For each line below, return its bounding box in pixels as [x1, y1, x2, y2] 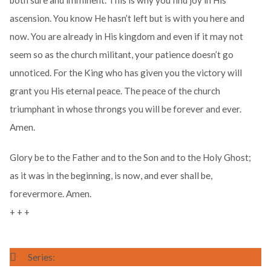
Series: [27, 252, 57, 263]
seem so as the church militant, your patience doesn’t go [9, 49, 233, 60]
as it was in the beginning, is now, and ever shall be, [9, 170, 212, 181]
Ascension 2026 [56, 252, 125, 263]
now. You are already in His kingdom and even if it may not [9, 31, 243, 42]
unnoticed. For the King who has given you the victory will [9, 67, 242, 79]
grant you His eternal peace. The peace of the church [9, 85, 220, 97]
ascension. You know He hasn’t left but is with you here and [9, 13, 244, 24]
